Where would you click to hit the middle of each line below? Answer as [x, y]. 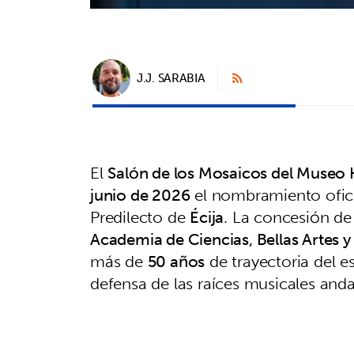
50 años [176, 261]
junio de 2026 [140, 194]
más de [119, 261]
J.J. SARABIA [171, 78]
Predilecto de [140, 217]
